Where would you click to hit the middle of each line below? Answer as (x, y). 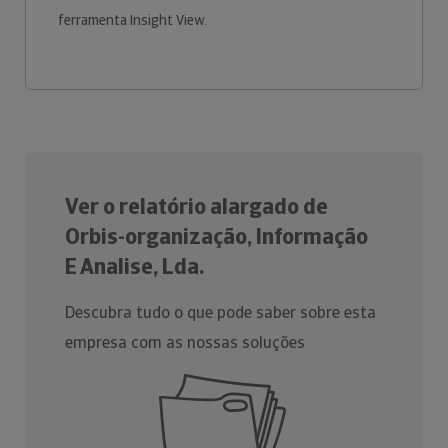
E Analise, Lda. (134, 266)
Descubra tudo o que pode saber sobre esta (220, 312)
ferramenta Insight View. (134, 20)
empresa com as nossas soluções (185, 342)
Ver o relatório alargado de (196, 206)
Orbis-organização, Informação (216, 236)
